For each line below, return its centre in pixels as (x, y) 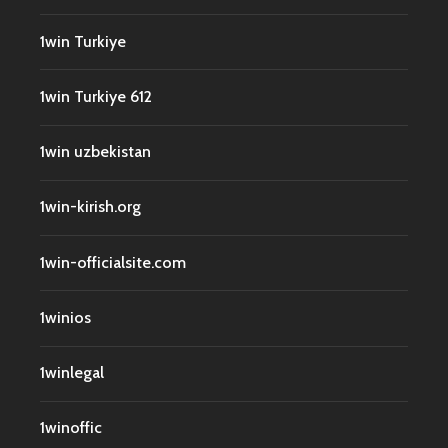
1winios (65, 317)
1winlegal (72, 373)
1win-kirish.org (90, 207)
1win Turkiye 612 (96, 96)
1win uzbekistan (95, 152)
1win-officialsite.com (113, 262)
